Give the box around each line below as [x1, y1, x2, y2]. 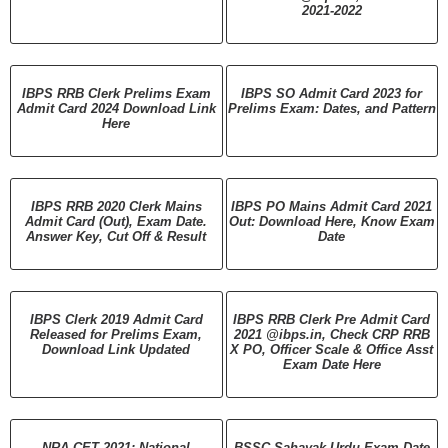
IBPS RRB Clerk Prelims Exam [21, 85, 211, 101]
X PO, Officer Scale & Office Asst [230, 341, 434, 357]
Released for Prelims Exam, [30, 326, 203, 342]
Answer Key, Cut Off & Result [26, 228, 207, 244]
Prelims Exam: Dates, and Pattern [227, 100, 436, 116]
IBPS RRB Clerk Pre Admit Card [233, 311, 431, 327]
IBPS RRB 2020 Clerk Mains [30, 198, 202, 214]
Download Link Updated [42, 341, 191, 357]
